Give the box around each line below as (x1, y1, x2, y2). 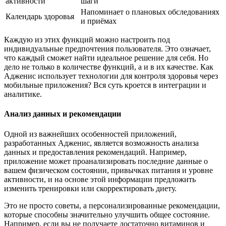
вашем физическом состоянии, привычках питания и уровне (4, 165, 213, 175)
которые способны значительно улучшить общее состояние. (4, 210, 210, 219)
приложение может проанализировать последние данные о (4, 156, 208, 165)
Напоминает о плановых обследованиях (81, 8, 219, 17)
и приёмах (81, 17, 117, 26)
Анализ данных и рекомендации (4, 109, 121, 119)
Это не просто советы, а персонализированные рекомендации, (4, 201, 220, 210)
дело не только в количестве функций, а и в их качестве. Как (4, 63, 213, 72)
